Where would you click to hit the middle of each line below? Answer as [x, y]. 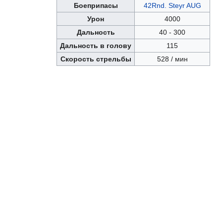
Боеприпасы [96, 6]
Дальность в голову [96, 46]
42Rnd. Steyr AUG [172, 6]
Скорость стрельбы [96, 59]
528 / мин [172, 59]
